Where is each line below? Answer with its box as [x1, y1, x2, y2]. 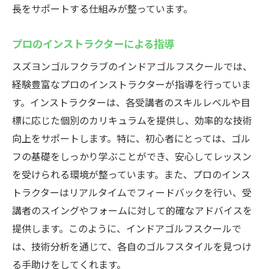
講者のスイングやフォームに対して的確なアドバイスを [12, 203, 252, 217]
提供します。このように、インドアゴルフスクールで [12, 221, 241, 235]
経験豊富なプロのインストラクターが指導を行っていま [12, 77, 251, 91]
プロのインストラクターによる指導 [12, 35, 174, 51]
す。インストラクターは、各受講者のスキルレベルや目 [12, 95, 250, 109]
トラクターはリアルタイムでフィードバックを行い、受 [12, 185, 252, 199]
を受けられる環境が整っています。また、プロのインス [12, 167, 250, 181]
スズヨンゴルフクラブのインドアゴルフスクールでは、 [12, 59, 252, 73]
